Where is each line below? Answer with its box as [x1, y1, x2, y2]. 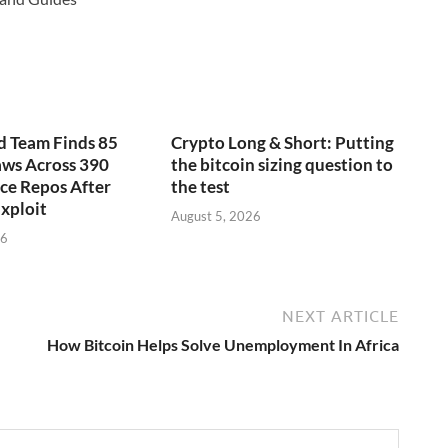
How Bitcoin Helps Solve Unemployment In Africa [47, 334, 399, 354]
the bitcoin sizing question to [171, 154, 394, 176]
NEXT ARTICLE [282, 306, 399, 325]
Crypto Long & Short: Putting [171, 132, 395, 154]
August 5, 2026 [171, 207, 262, 224]
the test [171, 176, 231, 198]
